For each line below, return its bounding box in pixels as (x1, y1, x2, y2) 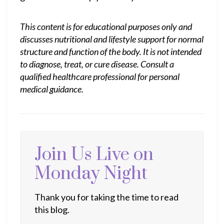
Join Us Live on (34, 143, 153, 166)
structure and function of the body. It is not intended (20, 46, 201, 57)
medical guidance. (20, 83, 83, 94)
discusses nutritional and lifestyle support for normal (20, 33, 203, 44)
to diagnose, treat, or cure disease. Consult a (20, 58, 174, 69)
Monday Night (34, 162, 147, 185)
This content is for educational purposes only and (20, 21, 192, 32)
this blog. (34, 204, 69, 215)
